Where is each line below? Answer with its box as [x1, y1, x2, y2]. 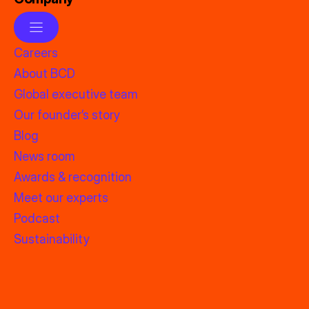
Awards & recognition [14, 170, 132, 185]
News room [14, 149, 75, 164]
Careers [14, 46, 58, 61]
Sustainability [14, 232, 90, 247]
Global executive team [14, 87, 138, 102]
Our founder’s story [14, 108, 120, 123]
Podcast [14, 211, 60, 226]
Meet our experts [14, 190, 108, 206]
